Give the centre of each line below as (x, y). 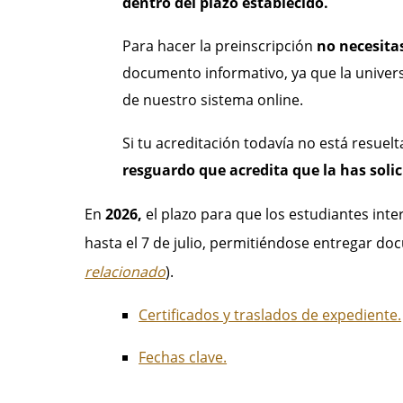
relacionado (125, 271)
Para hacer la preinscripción (220, 45)
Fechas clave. (183, 357)
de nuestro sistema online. (213, 99)
